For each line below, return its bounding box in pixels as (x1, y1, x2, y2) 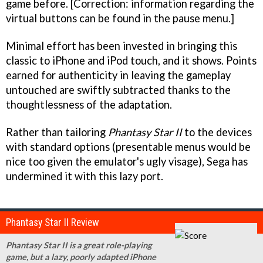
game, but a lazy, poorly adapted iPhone (6, 252, 156, 262)
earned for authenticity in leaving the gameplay (6, 69, 231, 82)
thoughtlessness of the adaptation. (6, 98, 172, 112)
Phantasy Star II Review (6, 217, 99, 228)
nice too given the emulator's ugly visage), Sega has (6, 155, 248, 168)
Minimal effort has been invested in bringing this (6, 39, 237, 53)
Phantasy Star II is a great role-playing (6, 240, 151, 250)
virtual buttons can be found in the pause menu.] (6, 12, 234, 25)
